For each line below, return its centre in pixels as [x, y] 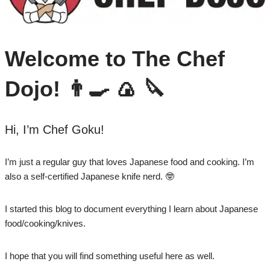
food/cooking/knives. [45, 224]
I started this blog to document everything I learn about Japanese [131, 209]
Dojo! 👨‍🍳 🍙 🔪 [85, 89]
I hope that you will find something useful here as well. [109, 256]
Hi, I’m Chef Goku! [54, 130]
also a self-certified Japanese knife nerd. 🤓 [89, 177]
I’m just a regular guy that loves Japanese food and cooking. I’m [129, 162]
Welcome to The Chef [115, 59]
